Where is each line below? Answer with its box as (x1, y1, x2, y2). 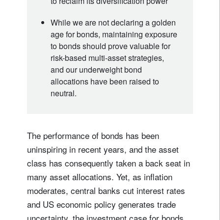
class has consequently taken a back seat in (27, 156, 190, 169)
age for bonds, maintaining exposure (51, 28, 177, 40)
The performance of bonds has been (27, 129, 159, 141)
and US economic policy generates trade (27, 197, 176, 210)
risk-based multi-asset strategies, (51, 52, 164, 63)
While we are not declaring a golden (51, 16, 176, 28)
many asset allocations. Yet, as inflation (27, 170, 172, 183)
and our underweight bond (51, 63, 142, 75)
